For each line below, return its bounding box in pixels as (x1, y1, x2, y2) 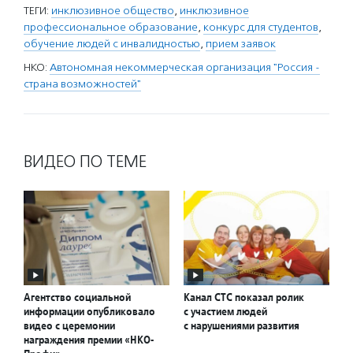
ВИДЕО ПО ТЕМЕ (24, 151, 147, 172)
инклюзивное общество (51, 4, 174, 17)
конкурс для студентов (203, 20, 318, 34)
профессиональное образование (24, 20, 198, 34)
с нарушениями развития (184, 318, 299, 333)
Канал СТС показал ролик (184, 290, 304, 305)
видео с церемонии (24, 318, 115, 333)
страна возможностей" (24, 77, 141, 91)
